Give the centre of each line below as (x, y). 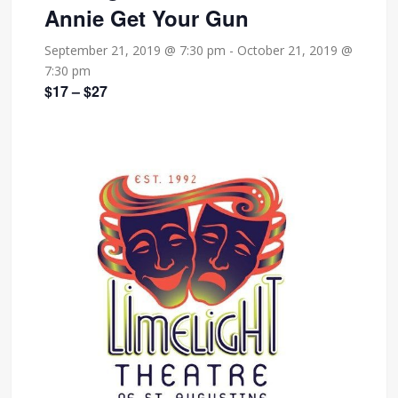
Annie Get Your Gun (147, 17)
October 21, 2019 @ (295, 50)
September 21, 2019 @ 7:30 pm (135, 50)
